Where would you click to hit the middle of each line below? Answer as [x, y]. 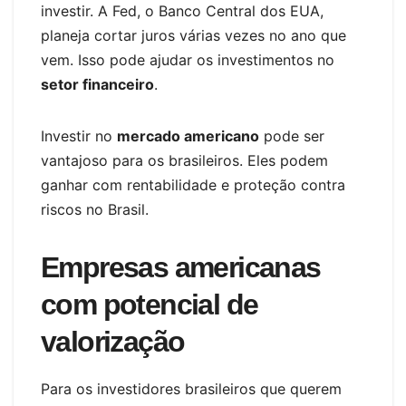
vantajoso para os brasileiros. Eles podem [184, 160]
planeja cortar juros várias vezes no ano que [193, 35]
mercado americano [188, 135]
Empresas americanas [181, 267]
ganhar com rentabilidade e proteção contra [193, 184]
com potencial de [150, 304]
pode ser [292, 135]
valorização [113, 341]
